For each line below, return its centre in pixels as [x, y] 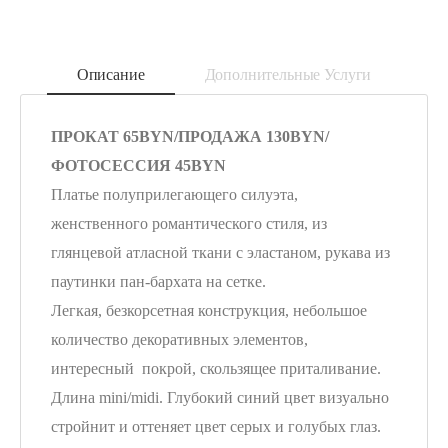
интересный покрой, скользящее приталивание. [216, 368]
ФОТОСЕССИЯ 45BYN [138, 165]
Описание [110, 75]
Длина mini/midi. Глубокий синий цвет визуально [220, 397]
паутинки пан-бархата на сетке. [158, 281]
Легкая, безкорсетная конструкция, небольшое [209, 310]
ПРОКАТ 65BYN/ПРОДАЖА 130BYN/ [190, 136]
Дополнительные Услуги [288, 75]
